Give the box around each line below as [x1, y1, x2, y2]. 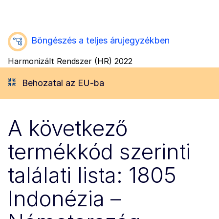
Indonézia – [8, 185, 121, 212]
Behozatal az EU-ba [20, 77, 104, 88]
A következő [8, 115, 128, 142]
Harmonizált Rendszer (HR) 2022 [8, 56, 132, 66]
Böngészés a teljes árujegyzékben [31, 35, 170, 45]
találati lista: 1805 [8, 162, 176, 189]
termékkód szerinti [8, 138, 191, 165]
